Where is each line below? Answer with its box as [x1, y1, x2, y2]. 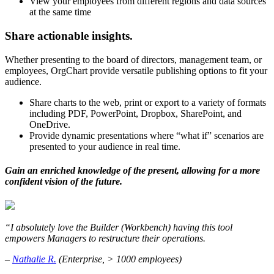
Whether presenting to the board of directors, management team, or [5, 54, 262, 65]
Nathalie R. [12, 254, 56, 265]
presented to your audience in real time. [29, 141, 180, 152]
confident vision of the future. [5, 176, 122, 187]
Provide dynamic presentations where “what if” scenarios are [29, 130, 264, 141]
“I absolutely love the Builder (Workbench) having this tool [5, 222, 232, 233]
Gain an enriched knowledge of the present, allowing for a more [5, 165, 260, 176]
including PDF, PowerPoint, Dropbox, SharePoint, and [29, 108, 242, 119]
